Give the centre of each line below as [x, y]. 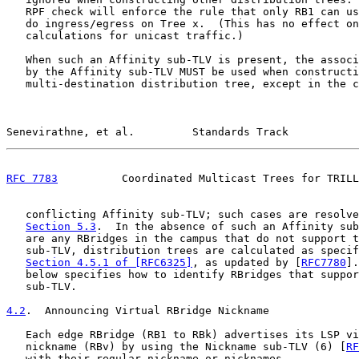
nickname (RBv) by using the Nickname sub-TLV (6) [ [176, 347]
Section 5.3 [61, 226]
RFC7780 [324, 262]
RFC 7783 [32, 178]
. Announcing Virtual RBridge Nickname [147, 311]
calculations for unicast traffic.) [125, 36]
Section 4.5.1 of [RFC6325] [109, 262]
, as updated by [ [247, 262]
